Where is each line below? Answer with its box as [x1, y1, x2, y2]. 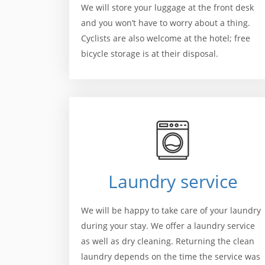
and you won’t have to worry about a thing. [81, 17, 250, 28]
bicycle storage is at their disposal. [81, 48, 218, 59]
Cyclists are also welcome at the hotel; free [81, 33, 250, 44]
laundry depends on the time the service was [81, 251, 260, 262]
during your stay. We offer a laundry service [81, 220, 255, 231]
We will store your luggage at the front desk [81, 2, 254, 13]
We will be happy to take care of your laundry [81, 205, 261, 216]
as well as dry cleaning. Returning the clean [81, 235, 254, 247]
